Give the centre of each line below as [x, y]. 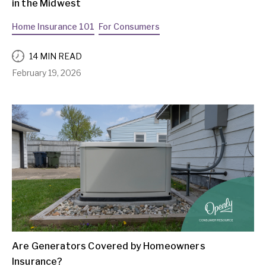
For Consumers [129, 27]
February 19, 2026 [47, 73]
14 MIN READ [56, 56]
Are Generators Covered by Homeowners [109, 246]
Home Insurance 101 [53, 27]
